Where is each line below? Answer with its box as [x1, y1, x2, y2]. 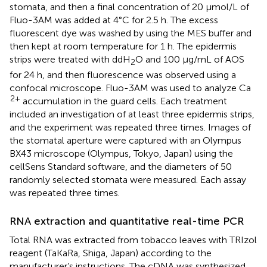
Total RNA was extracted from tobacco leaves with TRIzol [10, 234, 257, 246]
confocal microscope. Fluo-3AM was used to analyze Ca [10, 82, 251, 94]
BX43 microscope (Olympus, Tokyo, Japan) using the [10, 148, 233, 160]
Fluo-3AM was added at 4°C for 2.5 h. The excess [10, 14, 218, 26]
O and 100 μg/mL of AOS [135, 54, 244, 65]
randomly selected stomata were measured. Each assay [10, 174, 246, 186]
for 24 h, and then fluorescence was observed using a [10, 69, 236, 81]
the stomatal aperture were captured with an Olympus [10, 135, 241, 147]
